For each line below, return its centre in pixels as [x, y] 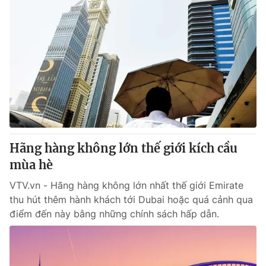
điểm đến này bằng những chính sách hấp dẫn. [114, 214]
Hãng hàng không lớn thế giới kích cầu [123, 148]
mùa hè [31, 165]
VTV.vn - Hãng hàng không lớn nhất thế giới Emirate [126, 185]
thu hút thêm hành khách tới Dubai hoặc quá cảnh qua [131, 199]
